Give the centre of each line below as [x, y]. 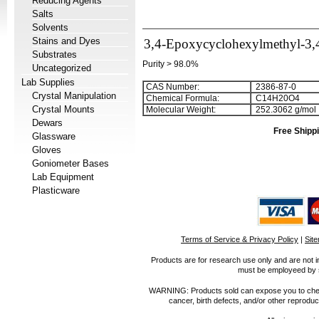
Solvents [50, 27]
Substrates [54, 54]
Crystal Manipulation [74, 96]
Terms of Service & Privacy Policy [240, 239]
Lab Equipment [63, 177]
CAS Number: [172, 87]
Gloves [47, 150]
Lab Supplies [48, 82]
